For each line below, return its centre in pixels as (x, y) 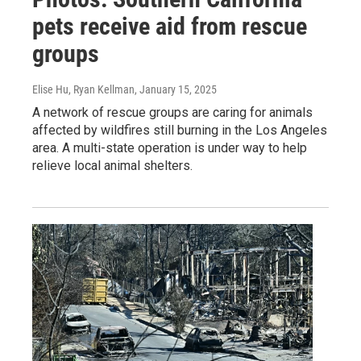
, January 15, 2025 (176, 89)
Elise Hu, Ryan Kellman (83, 89)
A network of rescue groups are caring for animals (172, 112)
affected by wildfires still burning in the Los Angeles (180, 130)
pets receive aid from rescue (170, 26)
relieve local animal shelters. (112, 165)
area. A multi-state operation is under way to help (170, 147)
